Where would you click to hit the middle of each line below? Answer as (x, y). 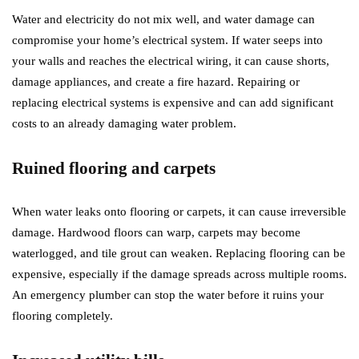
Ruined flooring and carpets (114, 169)
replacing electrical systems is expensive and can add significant (173, 103)
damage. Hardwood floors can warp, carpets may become (156, 233)
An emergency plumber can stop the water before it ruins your (168, 295)
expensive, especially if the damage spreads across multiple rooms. (179, 274)
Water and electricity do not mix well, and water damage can (163, 20)
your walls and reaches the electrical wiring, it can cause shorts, (171, 61)
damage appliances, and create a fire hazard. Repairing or (156, 82)
